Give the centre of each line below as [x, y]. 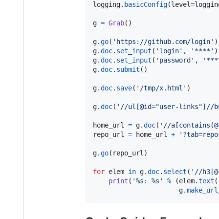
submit [128, 69]
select [175, 171]
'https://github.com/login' [163, 41]
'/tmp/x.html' [161, 88]
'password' [175, 60]
